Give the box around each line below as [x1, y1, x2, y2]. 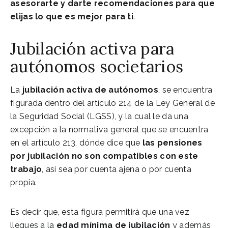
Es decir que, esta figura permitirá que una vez [10, 207, 190, 217]
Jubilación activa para [10, 38, 175, 59]
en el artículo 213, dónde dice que [10, 137, 140, 148]
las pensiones [140, 137, 203, 148]
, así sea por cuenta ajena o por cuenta [42, 164, 191, 174]
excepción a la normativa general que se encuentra [10, 124, 209, 134]
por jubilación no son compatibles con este [10, 151, 198, 161]
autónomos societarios [10, 55, 184, 77]
